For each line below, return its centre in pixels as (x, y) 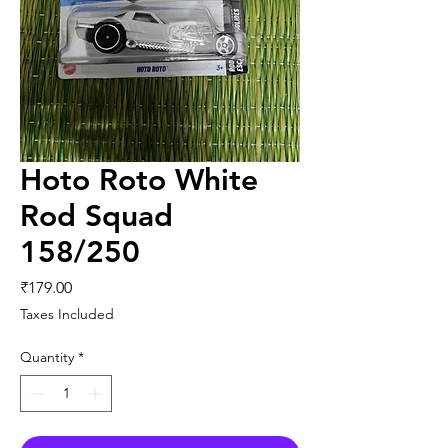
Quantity (47, 357)
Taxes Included (67, 314)
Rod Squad (96, 216)
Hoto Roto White (139, 180)
